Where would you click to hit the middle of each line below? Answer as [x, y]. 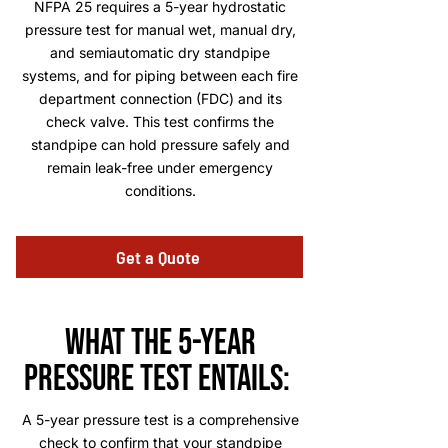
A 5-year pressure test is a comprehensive [160, 419]
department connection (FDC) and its [160, 98]
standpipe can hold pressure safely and [160, 144]
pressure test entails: [160, 379]
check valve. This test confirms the [160, 121]
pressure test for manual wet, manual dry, [160, 29]
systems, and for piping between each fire [160, 75]
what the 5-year [160, 343]
